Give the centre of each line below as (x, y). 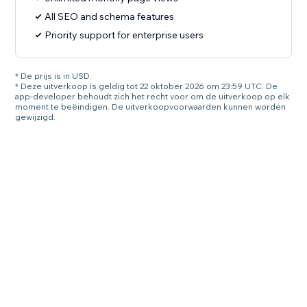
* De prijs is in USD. (54, 76)
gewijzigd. (36, 117)
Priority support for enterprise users (124, 35)
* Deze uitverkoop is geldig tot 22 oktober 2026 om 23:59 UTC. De (147, 86)
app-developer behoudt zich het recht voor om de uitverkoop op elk (153, 97)
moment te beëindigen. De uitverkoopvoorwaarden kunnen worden (151, 107)
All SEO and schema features (110, 17)
